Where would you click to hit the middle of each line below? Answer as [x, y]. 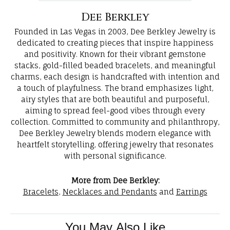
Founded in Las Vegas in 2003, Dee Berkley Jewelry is [115, 32]
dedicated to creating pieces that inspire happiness [115, 43]
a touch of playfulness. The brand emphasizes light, [115, 88]
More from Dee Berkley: [115, 181]
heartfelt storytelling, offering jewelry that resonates [115, 145]
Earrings [191, 192]
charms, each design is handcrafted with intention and [115, 77]
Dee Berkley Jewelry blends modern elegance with [115, 133]
